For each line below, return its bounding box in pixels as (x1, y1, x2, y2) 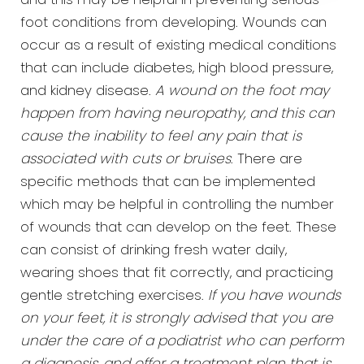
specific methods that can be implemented (20, 175, 315, 190)
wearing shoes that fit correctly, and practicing (20, 266, 333, 281)
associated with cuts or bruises (20, 153, 231, 167)
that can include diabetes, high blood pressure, (20, 62, 333, 76)
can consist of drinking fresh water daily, (20, 244, 287, 258)
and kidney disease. (20, 84, 155, 99)
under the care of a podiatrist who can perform (20, 335, 344, 349)
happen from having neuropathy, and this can (20, 107, 335, 122)
